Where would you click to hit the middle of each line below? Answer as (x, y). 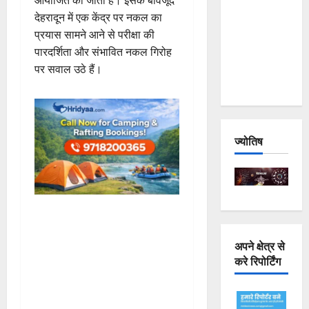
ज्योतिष (248, 141)
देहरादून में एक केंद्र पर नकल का (98, 17)
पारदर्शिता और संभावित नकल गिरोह (103, 51)
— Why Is (256, 31)
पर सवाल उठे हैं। (68, 69)
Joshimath (257, 14)
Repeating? (260, 83)
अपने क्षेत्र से (259, 245)
